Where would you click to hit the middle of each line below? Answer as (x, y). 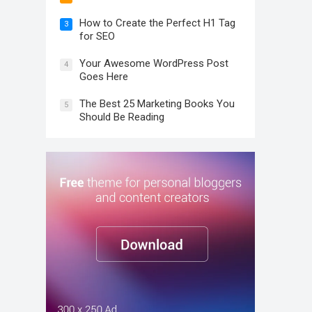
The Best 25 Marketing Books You (157, 104)
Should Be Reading (122, 117)
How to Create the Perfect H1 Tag (157, 23)
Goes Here (104, 77)
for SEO (97, 36)
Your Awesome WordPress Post (154, 63)
